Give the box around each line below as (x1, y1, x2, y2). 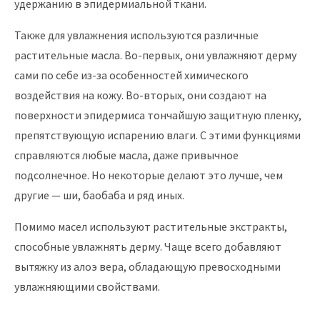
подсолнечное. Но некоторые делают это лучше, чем (14, 168, 283, 182)
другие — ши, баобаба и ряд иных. (14, 188, 184, 202)
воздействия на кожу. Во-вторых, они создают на (14, 88, 266, 102)
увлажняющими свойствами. (14, 279, 160, 294)
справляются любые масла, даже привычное (14, 148, 239, 162)
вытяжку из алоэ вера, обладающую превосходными (14, 259, 281, 274)
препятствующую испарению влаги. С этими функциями (14, 128, 301, 142)
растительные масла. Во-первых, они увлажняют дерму (14, 48, 296, 62)
